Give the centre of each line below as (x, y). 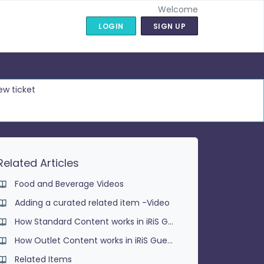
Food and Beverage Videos (70, 184)
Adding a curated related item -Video (93, 202)
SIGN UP (169, 26)
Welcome (178, 9)
